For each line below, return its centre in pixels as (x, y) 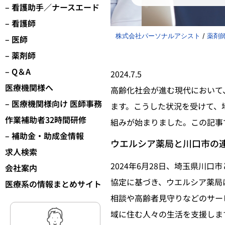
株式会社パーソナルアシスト (158, 36)
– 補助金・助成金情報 (44, 136)
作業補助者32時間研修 (46, 120)
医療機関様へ (29, 88)
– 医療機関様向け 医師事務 (53, 104)
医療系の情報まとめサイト (53, 184)
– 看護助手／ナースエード (52, 7)
